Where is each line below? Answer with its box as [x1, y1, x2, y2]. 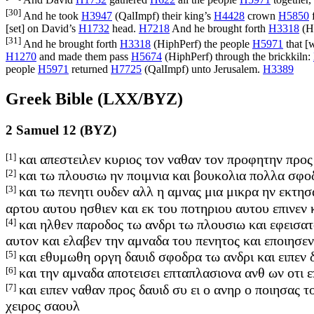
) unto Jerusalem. [185, 63, 263, 76]
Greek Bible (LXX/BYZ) [6, 90, 183, 109]
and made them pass [36, 50, 131, 63]
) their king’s [156, 9, 214, 22]
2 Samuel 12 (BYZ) [6, 123, 116, 138]
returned [69, 63, 111, 76]
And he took [21, 9, 81, 22]
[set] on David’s [6, 22, 78, 34]
